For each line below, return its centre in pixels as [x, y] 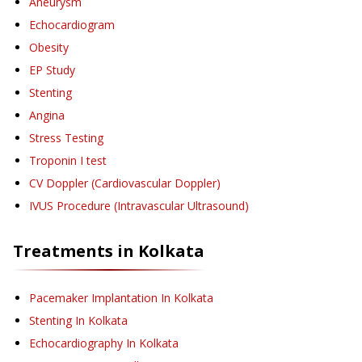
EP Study [52, 70]
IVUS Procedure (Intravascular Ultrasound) [139, 206]
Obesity [49, 48]
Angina [47, 116]
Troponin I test [68, 161]
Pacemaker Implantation [93, 298]
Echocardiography [76, 343]
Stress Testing [66, 138]
